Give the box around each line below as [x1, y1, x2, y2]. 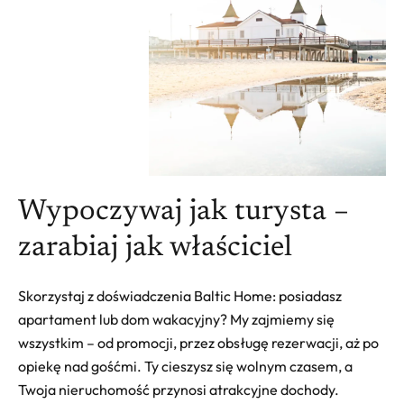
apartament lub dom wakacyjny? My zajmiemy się [18, 310, 335, 329]
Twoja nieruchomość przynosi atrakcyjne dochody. [18, 381, 339, 399]
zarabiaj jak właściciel [18, 234, 292, 263]
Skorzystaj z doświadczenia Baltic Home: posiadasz [18, 287, 342, 306]
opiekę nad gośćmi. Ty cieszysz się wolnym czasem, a [18, 357, 353, 376]
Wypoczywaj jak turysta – [18, 197, 349, 227]
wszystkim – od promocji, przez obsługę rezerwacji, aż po [18, 334, 379, 353]
